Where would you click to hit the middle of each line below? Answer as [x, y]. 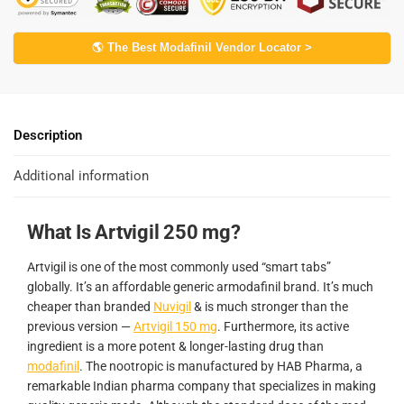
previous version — [80, 326]
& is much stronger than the [270, 306]
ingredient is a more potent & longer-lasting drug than [175, 346]
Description [48, 135]
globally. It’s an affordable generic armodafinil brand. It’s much [200, 286]
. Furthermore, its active [283, 326]
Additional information [81, 176]
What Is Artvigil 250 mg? [134, 232]
